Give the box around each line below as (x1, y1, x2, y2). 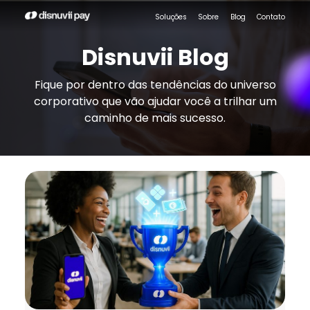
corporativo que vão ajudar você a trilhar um (33, 93, 277, 109)
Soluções (155, 11, 187, 22)
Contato (256, 11, 285, 22)
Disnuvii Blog (81, 41, 229, 73)
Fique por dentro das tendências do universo (34, 76, 276, 93)
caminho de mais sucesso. (84, 109, 226, 126)
